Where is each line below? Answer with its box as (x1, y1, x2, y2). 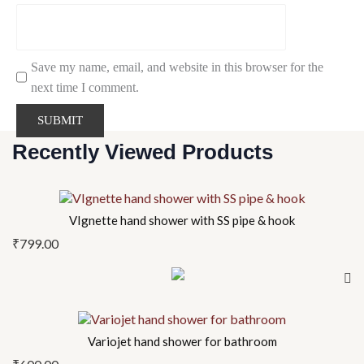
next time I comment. (30, 80, 139, 94)
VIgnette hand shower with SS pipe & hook (69, 213, 295, 228)
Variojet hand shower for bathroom (87, 334, 277, 349)
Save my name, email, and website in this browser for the (30, 59, 323, 74)
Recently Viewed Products (12, 140, 273, 165)
